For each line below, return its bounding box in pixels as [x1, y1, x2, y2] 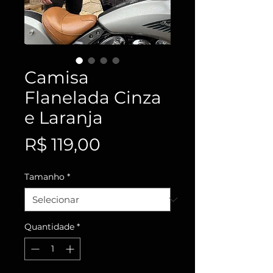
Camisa [24, 67, 89, 88]
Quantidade [24, 221, 74, 233]
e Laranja [24, 107, 103, 129]
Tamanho [24, 171, 65, 183]
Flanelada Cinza [24, 87, 161, 108]
